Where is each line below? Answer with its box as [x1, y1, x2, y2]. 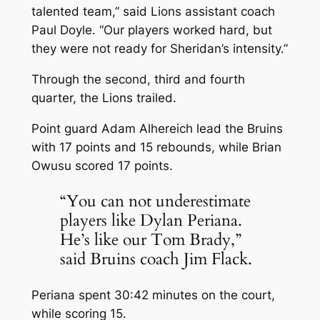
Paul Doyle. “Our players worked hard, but [31, 23, 272, 38]
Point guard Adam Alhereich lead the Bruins [31, 121, 283, 136]
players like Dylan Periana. [59, 209, 242, 232]
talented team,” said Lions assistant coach [31, 4, 275, 19]
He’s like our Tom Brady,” [59, 229, 241, 251]
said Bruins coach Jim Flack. [59, 248, 252, 271]
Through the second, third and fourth [31, 72, 245, 87]
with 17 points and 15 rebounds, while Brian [31, 140, 281, 155]
